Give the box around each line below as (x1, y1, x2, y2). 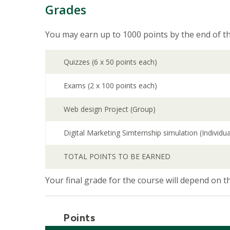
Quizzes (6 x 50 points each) (64, 56, 159, 67)
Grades (45, 1, 86, 18)
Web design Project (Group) (64, 104, 158, 114)
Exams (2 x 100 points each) (64, 80, 159, 90)
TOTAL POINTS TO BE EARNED (64, 151, 170, 161)
